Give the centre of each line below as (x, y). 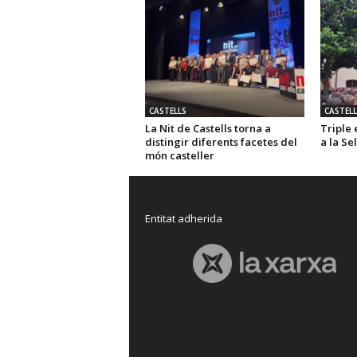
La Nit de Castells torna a (208, 128)
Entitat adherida (183, 218)
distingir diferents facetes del (221, 142)
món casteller (179, 155)
